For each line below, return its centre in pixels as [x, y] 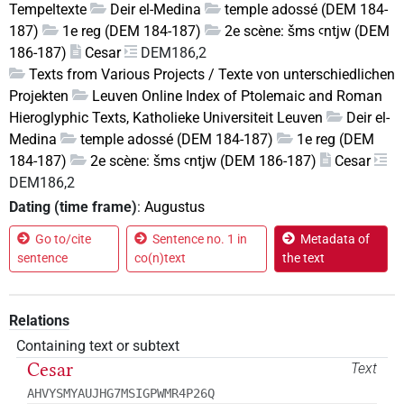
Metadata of [335, 239]
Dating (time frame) [73, 207]
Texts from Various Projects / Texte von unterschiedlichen [212, 74]
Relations [39, 320]
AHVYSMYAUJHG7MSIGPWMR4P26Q [121, 393]
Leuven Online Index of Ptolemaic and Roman [237, 96]
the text [303, 257]
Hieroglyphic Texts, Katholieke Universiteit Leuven [166, 117]
